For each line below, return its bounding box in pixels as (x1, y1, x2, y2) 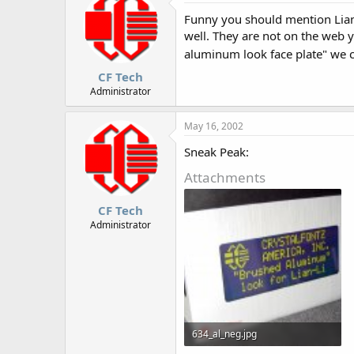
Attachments (184, 168, 265, 186)
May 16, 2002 (184, 119, 243, 133)
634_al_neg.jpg (192, 326, 257, 341)
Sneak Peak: (184, 144, 249, 160)
